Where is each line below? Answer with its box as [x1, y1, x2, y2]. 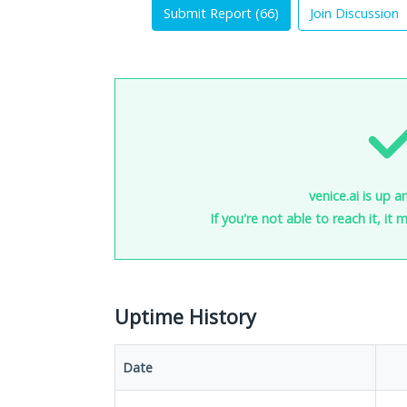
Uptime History [114, 303, 256, 330]
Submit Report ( [164, 5, 260, 22]
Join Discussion [310, 5, 399, 22]
